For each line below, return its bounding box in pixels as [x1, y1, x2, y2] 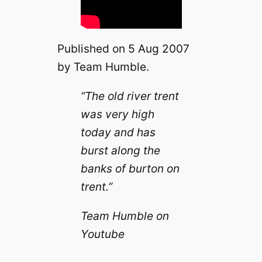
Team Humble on [80, 209, 169, 223]
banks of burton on [80, 161, 180, 176]
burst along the [80, 143, 160, 158]
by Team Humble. [57, 60, 149, 74]
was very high [80, 107, 154, 122]
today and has [80, 125, 156, 140]
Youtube [80, 227, 125, 242]
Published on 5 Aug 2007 [57, 42, 189, 56]
